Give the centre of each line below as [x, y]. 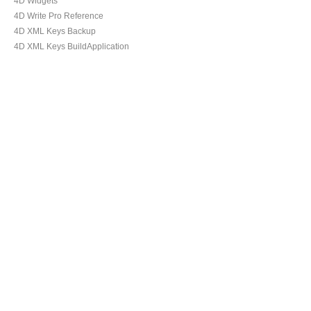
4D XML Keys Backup [55, 31]
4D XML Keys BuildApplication [72, 47]
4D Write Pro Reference [59, 16]
